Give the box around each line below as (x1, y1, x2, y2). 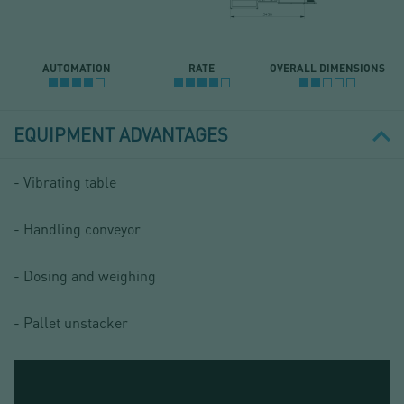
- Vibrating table (14, 172, 116, 192)
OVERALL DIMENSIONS (270, 61, 386, 75)
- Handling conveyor (14, 219, 141, 239)
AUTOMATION (41, 61, 111, 75)
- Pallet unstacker (14, 313, 128, 333)
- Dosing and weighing (14, 266, 156, 286)
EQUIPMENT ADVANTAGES (14, 123, 228, 147)
